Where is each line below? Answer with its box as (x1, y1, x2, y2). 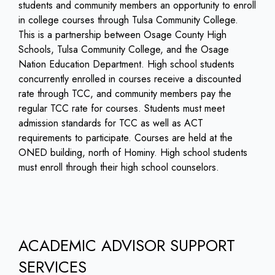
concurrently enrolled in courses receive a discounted (18, 72, 241, 87)
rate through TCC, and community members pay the (18, 87, 231, 101)
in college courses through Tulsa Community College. (18, 13, 238, 28)
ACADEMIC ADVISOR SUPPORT (18, 234, 235, 258)
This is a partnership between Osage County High (18, 28, 227, 42)
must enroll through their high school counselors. (18, 160, 219, 175)
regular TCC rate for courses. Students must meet (18, 101, 225, 116)
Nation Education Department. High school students (18, 57, 234, 72)
